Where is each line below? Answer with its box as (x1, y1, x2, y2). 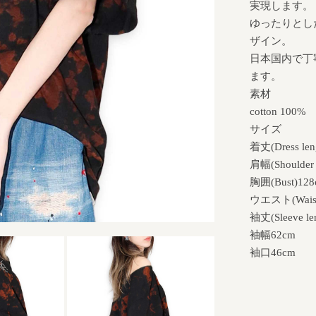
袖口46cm (250, 246, 296, 258)
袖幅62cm (250, 229, 296, 241)
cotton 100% (250, 105, 306, 117)
